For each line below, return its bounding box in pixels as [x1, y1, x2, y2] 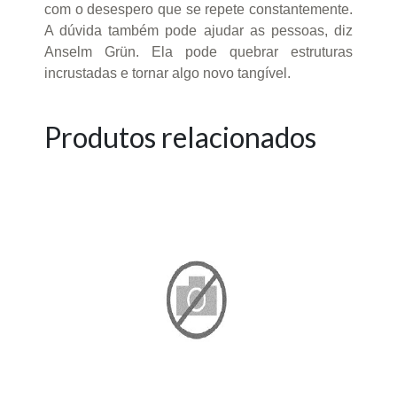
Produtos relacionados [44, 119, 316, 154]
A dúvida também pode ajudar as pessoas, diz [44, 22, 353, 38]
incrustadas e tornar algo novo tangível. [44, 65, 291, 81]
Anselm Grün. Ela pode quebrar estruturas [44, 43, 353, 59]
